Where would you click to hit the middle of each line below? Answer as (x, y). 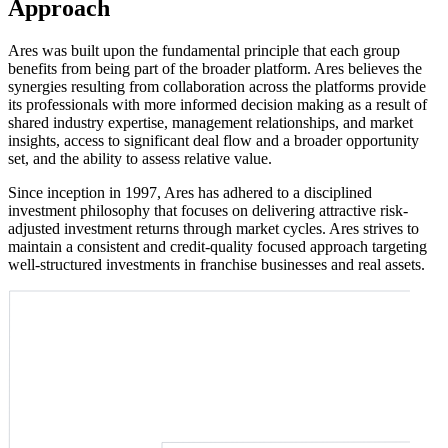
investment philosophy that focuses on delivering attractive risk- (208, 210)
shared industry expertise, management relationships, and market (210, 122)
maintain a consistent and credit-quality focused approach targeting (217, 246)
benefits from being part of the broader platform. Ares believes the (215, 68)
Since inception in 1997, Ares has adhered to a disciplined (190, 192)
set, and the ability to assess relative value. (140, 158)
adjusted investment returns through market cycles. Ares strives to (213, 228)
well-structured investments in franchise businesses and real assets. (216, 264)
